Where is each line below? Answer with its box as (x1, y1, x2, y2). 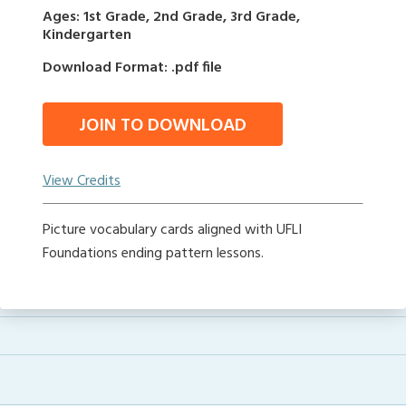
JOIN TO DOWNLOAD (79, 111, 246, 140)
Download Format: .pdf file (43, 56, 222, 80)
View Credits (43, 169, 121, 193)
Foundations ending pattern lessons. (43, 242, 264, 266)
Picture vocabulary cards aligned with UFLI (43, 218, 302, 242)
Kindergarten (43, 24, 131, 47)
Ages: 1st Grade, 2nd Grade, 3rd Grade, (43, 5, 300, 29)
